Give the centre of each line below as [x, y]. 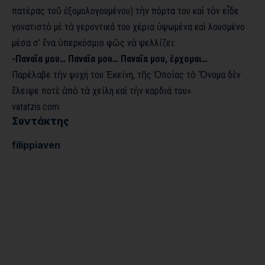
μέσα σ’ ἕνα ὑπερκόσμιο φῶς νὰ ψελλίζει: [94, 43]
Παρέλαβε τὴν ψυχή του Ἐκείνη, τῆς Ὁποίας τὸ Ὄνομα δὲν [126, 75]
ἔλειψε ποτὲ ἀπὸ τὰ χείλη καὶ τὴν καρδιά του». [102, 91]
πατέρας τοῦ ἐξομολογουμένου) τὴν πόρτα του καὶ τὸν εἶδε [125, 11]
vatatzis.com [35, 106]
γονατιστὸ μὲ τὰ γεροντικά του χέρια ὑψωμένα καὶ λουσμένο [128, 27]
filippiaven [36, 145]
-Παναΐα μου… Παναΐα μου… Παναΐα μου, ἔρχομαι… [110, 59]
